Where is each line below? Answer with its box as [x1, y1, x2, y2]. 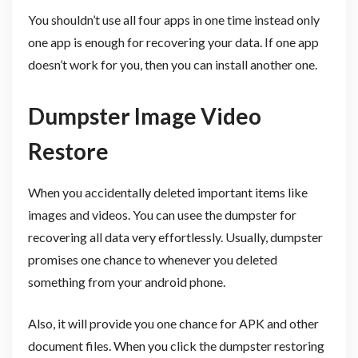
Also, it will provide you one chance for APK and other [27, 315, 319, 331]
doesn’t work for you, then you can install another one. [27, 56, 317, 72]
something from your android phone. [27, 273, 228, 289]
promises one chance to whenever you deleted [27, 251, 277, 267]
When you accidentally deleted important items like [27, 184, 308, 200]
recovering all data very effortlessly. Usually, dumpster [27, 229, 323, 245]
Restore [27, 137, 109, 165]
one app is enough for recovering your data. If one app [27, 34, 319, 50]
